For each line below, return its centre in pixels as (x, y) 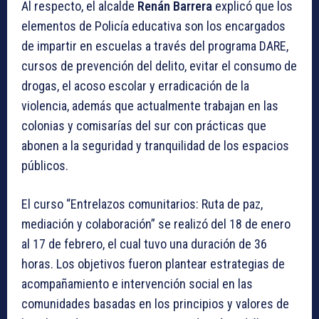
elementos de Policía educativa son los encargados (153, 26)
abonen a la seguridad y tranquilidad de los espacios (155, 146)
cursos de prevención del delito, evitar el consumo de (159, 66)
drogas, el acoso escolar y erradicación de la (135, 86)
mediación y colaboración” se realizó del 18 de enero (156, 224)
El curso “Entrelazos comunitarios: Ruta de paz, (142, 204)
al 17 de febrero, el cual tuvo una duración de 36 (144, 244)
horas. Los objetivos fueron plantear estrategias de (153, 264)
